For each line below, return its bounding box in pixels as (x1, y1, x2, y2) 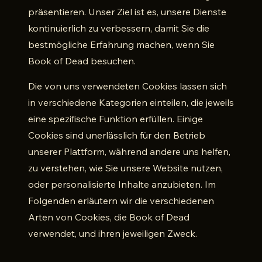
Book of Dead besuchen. (28, 55, 136, 67)
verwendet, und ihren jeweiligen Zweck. (28, 227, 197, 239)
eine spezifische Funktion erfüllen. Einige (28, 113, 203, 125)
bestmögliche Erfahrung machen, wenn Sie (28, 39, 215, 50)
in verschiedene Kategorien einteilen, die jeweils (28, 96, 234, 108)
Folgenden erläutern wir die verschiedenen (28, 195, 214, 206)
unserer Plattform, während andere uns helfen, (28, 146, 230, 157)
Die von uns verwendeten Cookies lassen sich (28, 80, 227, 92)
